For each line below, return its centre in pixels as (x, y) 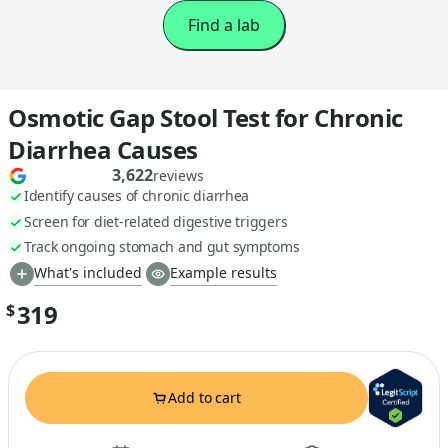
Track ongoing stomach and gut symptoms (162, 247)
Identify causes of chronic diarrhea (137, 195)
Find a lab (224, 24)
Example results (223, 273)
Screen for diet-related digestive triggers (156, 221)
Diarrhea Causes (103, 149)
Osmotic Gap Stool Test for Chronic (205, 117)
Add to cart (204, 398)
